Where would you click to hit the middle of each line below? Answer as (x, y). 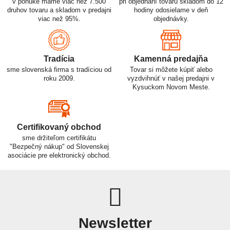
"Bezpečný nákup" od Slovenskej (59, 146)
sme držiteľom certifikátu (59, 138)
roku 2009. (59, 78)
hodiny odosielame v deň (171, 10)
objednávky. (171, 18)
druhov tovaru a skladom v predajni (59, 10)
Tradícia (59, 59)
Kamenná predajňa (171, 59)
